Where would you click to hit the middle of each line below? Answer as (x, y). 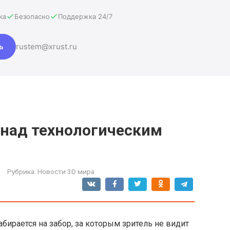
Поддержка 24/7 (85, 16)
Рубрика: (22, 171)
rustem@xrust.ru (46, 46)
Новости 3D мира (66, 171)
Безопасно (32, 16)
